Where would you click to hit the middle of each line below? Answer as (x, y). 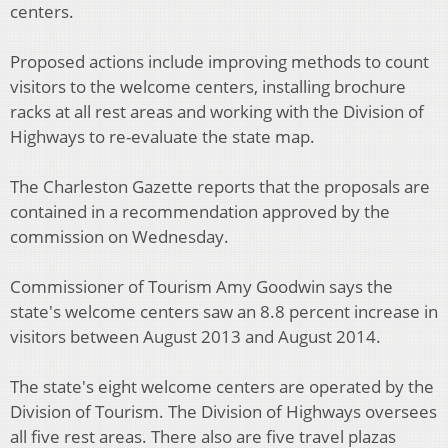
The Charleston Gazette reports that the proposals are (220, 187)
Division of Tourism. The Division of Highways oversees (223, 412)
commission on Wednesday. (119, 237)
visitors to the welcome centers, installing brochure (208, 87)
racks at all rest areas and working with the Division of (217, 112)
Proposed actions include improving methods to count (219, 62)
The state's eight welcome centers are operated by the (222, 387)
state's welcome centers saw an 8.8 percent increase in (224, 312)
